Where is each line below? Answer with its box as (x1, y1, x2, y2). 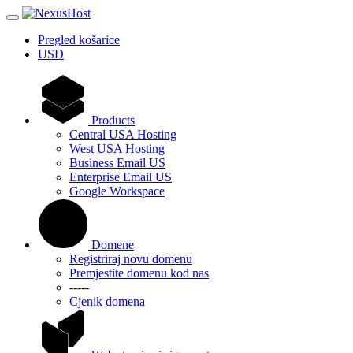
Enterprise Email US (69, 170, 172, 184)
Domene (91, 238, 134, 251)
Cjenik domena (69, 295, 145, 308)
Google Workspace (69, 184, 165, 198)
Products (91, 113, 135, 127)
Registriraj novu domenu (69, 252, 192, 266)
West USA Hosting (69, 142, 165, 155)
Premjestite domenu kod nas (69, 266, 209, 280)
